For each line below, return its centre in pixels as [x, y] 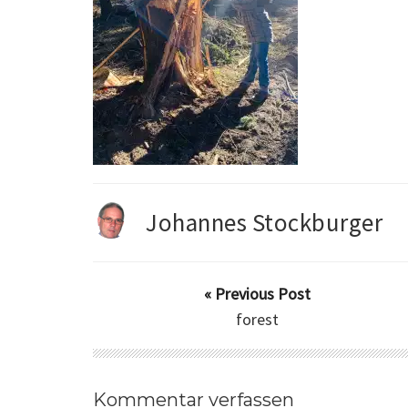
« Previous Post [257, 294]
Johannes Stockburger [264, 223]
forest [257, 320]
